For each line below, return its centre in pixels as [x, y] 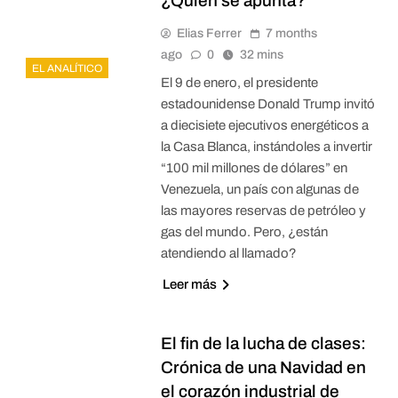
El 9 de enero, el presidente [239, 82]
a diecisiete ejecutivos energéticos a [264, 125]
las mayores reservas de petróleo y [263, 210]
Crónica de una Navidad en [263, 367]
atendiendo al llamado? [228, 253]
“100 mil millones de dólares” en [254, 167]
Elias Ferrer [209, 33]
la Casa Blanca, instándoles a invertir [266, 146]
